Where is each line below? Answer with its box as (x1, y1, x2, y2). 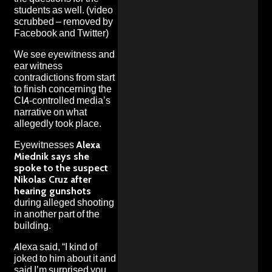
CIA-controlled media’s (14, 94, 110, 106)
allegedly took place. (14, 117, 101, 129)
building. (14, 219, 51, 231)
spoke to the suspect (14, 161, 108, 174)
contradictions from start (14, 71, 115, 83)
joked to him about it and (14, 252, 116, 264)
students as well (14, 4, 82, 16)
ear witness (14, 59, 63, 72)
